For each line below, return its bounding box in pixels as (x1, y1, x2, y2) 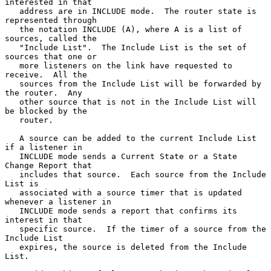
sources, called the (5, 33, 97, 43)
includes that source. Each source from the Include (5, 169, 19, 179)
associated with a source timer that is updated (5, 188, 19, 197)
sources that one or (5, 51, 97, 61)
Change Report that (5, 160, 92, 170)
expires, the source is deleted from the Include (5, 242, 19, 252)
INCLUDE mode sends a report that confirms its (5, 206, 19, 215)
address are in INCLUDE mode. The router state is (5, 6, 19, 16)
